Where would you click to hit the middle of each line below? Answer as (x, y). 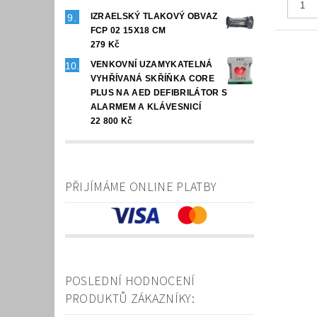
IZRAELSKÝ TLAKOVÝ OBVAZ (154, 16)
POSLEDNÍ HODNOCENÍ (130, 281)
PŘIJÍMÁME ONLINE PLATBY (141, 187)
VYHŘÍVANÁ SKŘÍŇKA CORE (152, 78)
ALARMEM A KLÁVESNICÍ (146, 106)
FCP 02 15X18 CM (128, 30)
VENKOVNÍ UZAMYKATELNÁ (151, 64)
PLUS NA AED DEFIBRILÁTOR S (159, 92)
